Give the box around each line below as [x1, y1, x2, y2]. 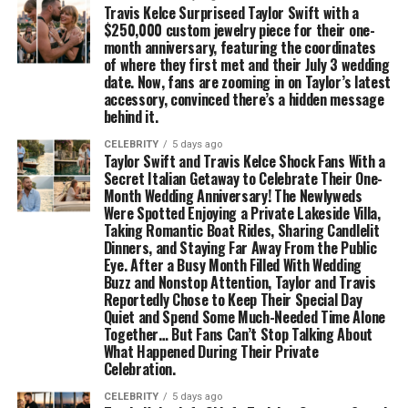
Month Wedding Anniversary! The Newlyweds [103, 185, 362, 207]
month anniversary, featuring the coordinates [103, 36, 376, 58]
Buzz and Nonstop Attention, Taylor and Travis [103, 271, 376, 293]
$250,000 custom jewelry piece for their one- [103, 19, 375, 41]
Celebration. [103, 358, 176, 380]
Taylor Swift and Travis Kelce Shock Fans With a [103, 150, 385, 172]
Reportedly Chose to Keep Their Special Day [103, 289, 362, 311]
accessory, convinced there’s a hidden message [103, 88, 384, 110]
